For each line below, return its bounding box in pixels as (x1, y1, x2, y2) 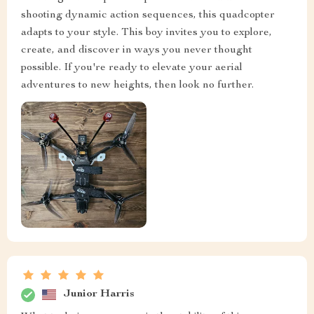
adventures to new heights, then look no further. (21, 80, 254, 92)
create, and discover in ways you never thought (21, 45, 252, 57)
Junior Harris (63, 289, 135, 301)
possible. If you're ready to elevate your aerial (21, 62, 243, 74)
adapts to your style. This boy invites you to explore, (21, 27, 272, 39)
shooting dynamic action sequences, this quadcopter (21, 10, 275, 22)
